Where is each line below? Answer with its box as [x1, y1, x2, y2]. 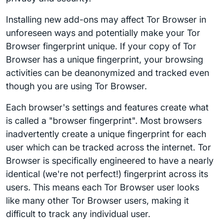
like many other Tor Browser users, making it [6, 195, 189, 206]
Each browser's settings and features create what [6, 102, 209, 112]
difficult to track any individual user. [6, 209, 150, 219]
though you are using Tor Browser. [6, 81, 147, 91]
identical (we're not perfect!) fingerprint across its [6, 169, 208, 179]
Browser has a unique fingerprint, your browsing [6, 54, 203, 65]
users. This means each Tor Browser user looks [6, 182, 199, 192]
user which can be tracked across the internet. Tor [6, 142, 211, 152]
